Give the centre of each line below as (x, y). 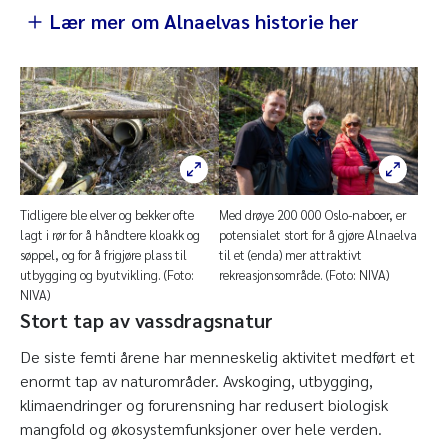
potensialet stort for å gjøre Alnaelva (318, 235)
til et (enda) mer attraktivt (290, 255)
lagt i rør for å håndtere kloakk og (110, 235)
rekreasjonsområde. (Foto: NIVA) (304, 275)
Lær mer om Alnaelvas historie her (204, 20)
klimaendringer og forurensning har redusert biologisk (204, 405)
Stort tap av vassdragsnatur (146, 320)
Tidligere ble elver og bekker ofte (107, 215)
